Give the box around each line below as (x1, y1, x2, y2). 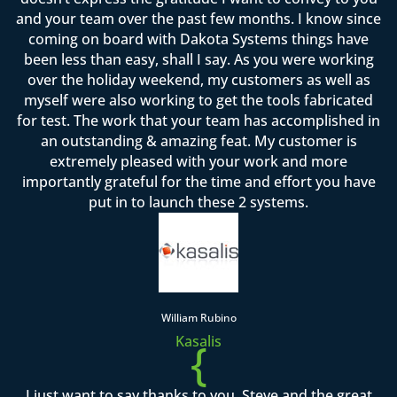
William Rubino (160, 309, 237, 325)
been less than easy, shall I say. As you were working (23, 49, 374, 69)
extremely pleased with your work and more (50, 151, 347, 171)
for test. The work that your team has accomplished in (17, 110, 380, 130)
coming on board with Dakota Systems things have (28, 28, 369, 49)
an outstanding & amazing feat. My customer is (40, 130, 357, 151)
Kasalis (175, 331, 222, 351)
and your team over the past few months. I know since (16, 8, 381, 28)
